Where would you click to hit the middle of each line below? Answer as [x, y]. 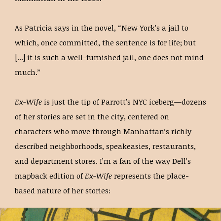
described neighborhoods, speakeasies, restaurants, [105, 146]
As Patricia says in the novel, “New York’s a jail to [102, 28]
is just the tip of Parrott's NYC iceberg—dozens [125, 102]
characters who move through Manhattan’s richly [103, 131]
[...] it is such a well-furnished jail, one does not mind [109, 57]
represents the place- [150, 176]
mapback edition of [50, 176]
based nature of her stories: [63, 190]
